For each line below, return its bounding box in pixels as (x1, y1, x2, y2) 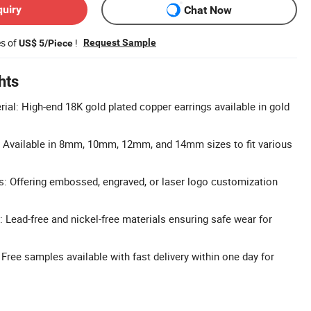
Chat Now (184, 3, 232, 17)
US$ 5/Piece (19, 37, 73, 49)
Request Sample (83, 37, 156, 48)
